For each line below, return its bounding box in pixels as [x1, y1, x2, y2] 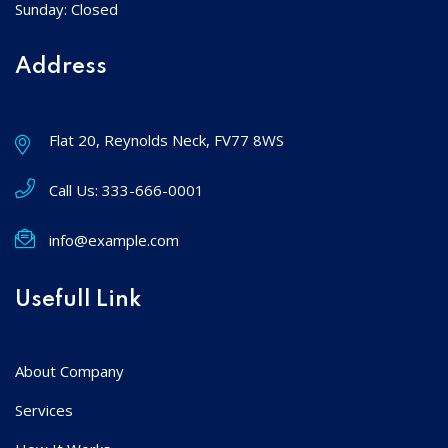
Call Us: [49, 179, 102, 200]
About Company [15, 360, 124, 381]
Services [15, 399, 73, 420]
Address [15, 55, 107, 78]
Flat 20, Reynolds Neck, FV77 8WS [49, 129, 284, 150]
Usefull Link [15, 288, 141, 311]
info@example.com [49, 229, 179, 250]
